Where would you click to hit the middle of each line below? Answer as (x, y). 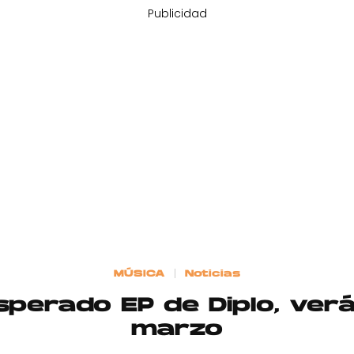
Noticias (213, 274)
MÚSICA (139, 274)
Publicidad (177, 13)
